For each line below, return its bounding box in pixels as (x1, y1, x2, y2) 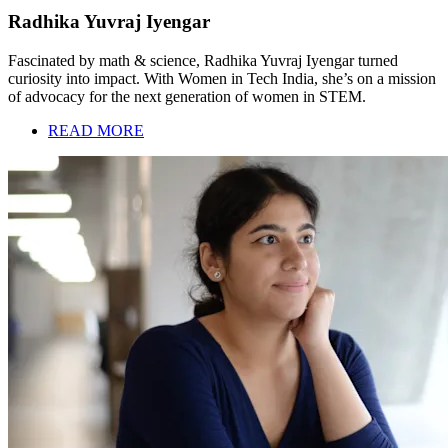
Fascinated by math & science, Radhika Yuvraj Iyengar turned (8, 51, 398, 69)
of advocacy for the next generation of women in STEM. (8, 87, 366, 105)
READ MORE (48, 121, 144, 139)
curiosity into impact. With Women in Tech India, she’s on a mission (8, 69, 436, 87)
